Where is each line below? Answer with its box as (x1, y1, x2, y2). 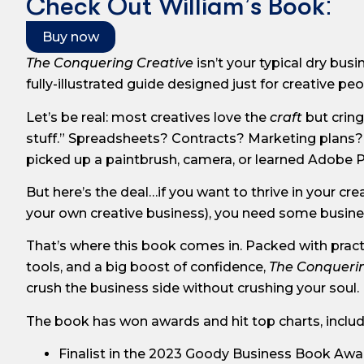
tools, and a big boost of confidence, (26, 259, 269, 275)
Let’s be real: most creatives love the (26, 109, 270, 125)
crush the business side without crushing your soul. (26, 280, 359, 297)
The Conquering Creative (26, 55, 193, 71)
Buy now (42, 29, 99, 45)
